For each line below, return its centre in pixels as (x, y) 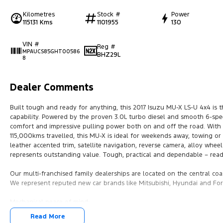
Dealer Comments (52, 87)
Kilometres (39, 14)
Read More (47, 217)
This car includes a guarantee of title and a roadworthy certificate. (110, 212)
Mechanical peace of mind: (50, 202)
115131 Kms (38, 22)
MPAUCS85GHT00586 (51, 52)
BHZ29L (109, 55)
